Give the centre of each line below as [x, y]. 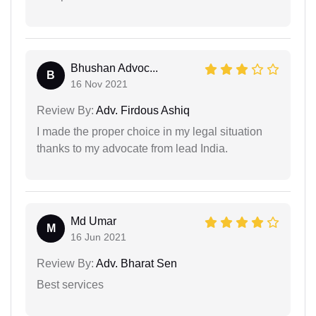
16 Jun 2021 [98, 237]
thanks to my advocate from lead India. [132, 148]
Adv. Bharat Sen [135, 263]
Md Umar [93, 221]
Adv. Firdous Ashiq [142, 110]
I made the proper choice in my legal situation [150, 131]
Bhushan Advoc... [114, 68]
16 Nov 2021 [99, 84]
